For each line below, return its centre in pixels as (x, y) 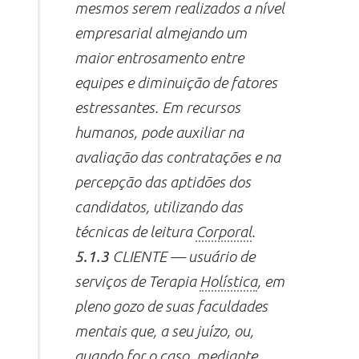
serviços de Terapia (137, 281)
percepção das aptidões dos (163, 182)
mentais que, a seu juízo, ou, (165, 331)
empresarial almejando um (161, 32)
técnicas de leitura (135, 231)
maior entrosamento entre (159, 57)
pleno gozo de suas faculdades (171, 306)
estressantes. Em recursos (158, 107)
